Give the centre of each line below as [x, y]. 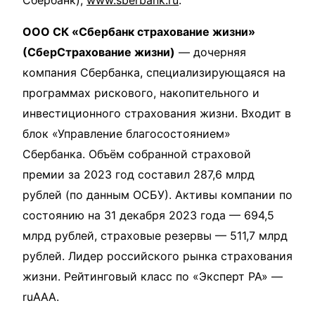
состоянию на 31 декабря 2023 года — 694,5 [148, 215]
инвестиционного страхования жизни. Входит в [157, 113]
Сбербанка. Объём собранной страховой [137, 154]
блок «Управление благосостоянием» [127, 133]
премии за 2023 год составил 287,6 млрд [139, 174]
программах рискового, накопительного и [141, 92]
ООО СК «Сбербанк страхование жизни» [139, 31]
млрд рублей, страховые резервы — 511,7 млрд [155, 235]
